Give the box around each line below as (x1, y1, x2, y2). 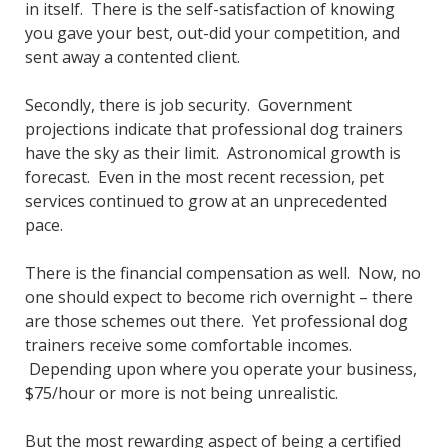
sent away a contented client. (24, 45, 240, 68)
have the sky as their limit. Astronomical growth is (24, 141, 401, 164)
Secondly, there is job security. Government (24, 93, 352, 116)
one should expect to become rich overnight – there (24, 285, 413, 308)
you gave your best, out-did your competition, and (24, 21, 400, 44)
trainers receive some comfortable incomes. (24, 333, 352, 356)
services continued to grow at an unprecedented (24, 189, 387, 212)
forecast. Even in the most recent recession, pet (24, 165, 384, 188)
